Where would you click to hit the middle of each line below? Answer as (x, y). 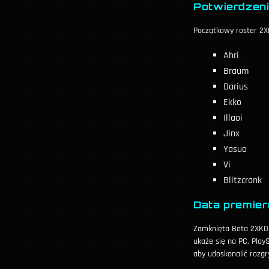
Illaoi (233, 118)
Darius (236, 87)
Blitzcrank (243, 180)
